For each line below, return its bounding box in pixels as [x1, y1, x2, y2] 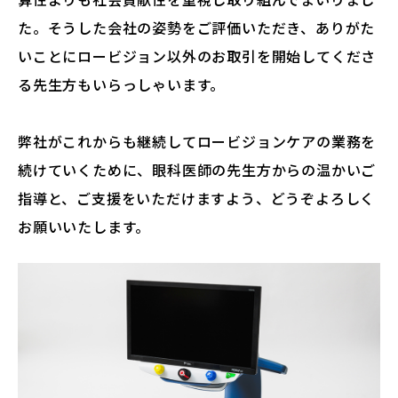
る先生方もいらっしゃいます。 [18, 74, 226, 96]
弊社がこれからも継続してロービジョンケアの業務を [18, 131, 377, 153]
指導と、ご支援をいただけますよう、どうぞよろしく [18, 187, 376, 210]
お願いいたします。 [18, 216, 151, 238]
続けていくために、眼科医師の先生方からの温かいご [18, 159, 377, 181]
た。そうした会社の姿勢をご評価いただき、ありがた [18, 17, 376, 39]
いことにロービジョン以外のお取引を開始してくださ [18, 45, 377, 68]
